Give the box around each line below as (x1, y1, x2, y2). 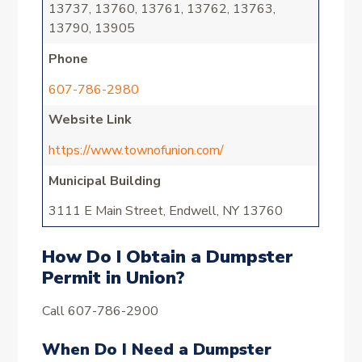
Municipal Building (48, 171, 162, 190)
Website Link (48, 111, 133, 129)
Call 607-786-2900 (42, 302, 159, 320)
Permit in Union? (42, 266, 186, 290)
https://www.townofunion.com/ (48, 141, 225, 159)
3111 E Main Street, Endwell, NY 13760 (48, 202, 284, 221)
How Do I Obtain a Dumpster (42, 245, 294, 269)
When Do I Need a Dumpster (42, 339, 272, 360)
